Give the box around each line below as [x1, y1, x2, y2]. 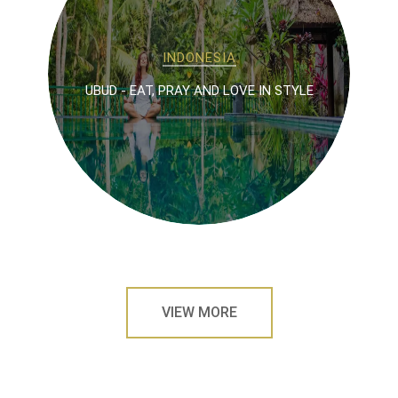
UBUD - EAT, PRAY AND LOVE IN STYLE [84, 82, 314, 99]
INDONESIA [162, 49, 236, 66]
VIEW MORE [161, 304, 237, 321]
